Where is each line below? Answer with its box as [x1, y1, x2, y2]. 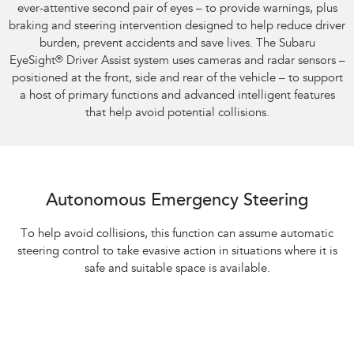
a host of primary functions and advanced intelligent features [19, 90, 335, 103]
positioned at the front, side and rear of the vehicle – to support [11, 73, 343, 85]
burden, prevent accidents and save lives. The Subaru [39, 38, 315, 51]
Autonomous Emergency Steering [46, 193, 308, 211]
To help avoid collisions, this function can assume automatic [21, 228, 333, 241]
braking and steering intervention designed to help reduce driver [9, 21, 345, 33]
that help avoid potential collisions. [85, 107, 269, 120]
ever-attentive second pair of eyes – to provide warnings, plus [17, 3, 337, 16]
